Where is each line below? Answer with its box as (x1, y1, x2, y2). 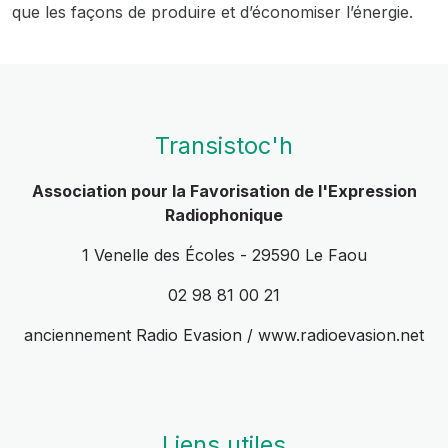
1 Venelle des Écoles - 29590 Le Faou (81, 245, 367, 265)
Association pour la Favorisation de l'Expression (31, 181, 417, 201)
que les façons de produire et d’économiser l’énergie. (12, 2, 413, 22)
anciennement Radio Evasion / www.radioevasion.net (24, 325, 424, 345)
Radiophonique (165, 205, 283, 225)
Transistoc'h (155, 131, 293, 160)
